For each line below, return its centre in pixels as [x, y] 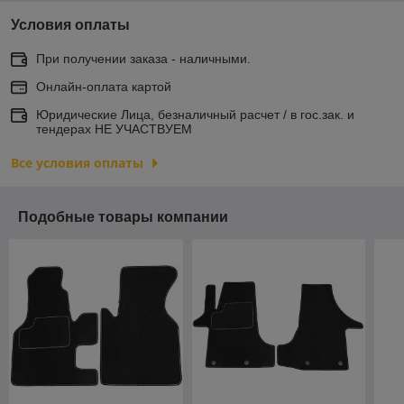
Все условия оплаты [77, 162]
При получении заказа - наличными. [143, 58]
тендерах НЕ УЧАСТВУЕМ [114, 129]
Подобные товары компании [123, 216]
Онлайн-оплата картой [104, 86]
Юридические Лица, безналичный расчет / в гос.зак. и [195, 114]
